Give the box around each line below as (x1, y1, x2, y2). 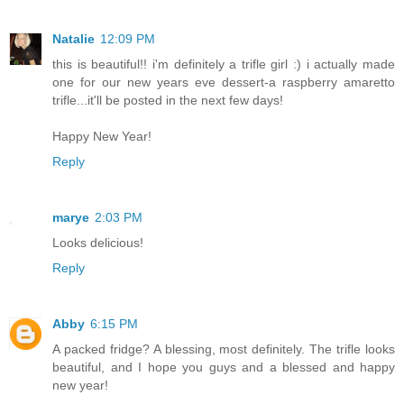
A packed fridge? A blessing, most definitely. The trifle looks (52, 342, 395, 357)
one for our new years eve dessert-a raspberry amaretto (52, 75, 395, 90)
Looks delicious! (52, 235, 143, 251)
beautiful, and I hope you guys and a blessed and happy (52, 360, 395, 375)
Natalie (52, 32, 95, 47)
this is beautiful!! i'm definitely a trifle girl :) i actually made (52, 57, 395, 72)
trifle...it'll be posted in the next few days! (52, 93, 283, 108)
